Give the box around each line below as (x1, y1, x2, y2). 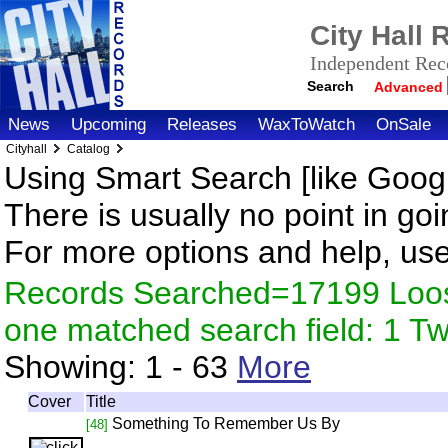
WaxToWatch (258, 115, 355, 134)
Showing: (4, 349, 145, 385)
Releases (167, 115, 237, 134)
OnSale (376, 115, 431, 134)
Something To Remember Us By (112, 415, 341, 432)
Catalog (67, 142, 110, 156)
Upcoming (71, 115, 146, 134)
